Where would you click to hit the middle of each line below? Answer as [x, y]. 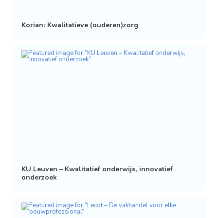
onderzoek [39, 178]
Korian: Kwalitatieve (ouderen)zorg [80, 25]
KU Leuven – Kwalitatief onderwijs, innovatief [97, 169]
